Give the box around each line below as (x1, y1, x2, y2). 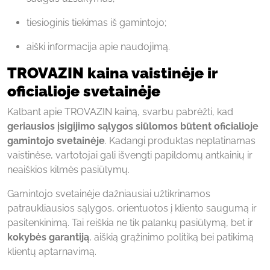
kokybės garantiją (7, 231, 89, 243)
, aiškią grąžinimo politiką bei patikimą (89, 231, 254, 243)
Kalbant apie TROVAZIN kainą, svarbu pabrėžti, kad (7, 105, 233, 118)
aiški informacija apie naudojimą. (27, 40, 170, 52)
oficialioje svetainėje (7, 81, 160, 100)
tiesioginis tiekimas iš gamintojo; (27, 16, 166, 28)
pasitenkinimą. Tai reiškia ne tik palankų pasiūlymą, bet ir (7, 216, 253, 228)
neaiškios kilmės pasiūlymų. (7, 163, 130, 175)
